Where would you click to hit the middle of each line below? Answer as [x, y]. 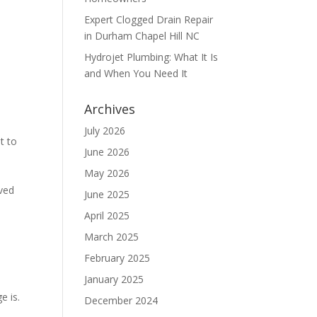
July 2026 [105, 131]
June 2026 [107, 152]
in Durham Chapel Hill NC [142, 36]
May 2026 [107, 173]
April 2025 [107, 215]
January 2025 [114, 279]
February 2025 [117, 258]
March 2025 [112, 237]
